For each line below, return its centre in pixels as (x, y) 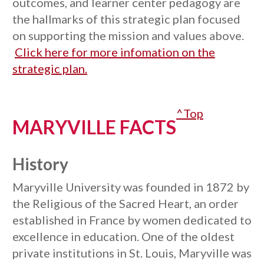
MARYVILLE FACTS (94, 127)
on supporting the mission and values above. (128, 35)
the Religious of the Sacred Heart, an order (126, 203)
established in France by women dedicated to (132, 220)
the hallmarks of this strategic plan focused (126, 19)
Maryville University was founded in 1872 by (131, 187)
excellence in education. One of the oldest (123, 236)
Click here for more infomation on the (115, 52)
